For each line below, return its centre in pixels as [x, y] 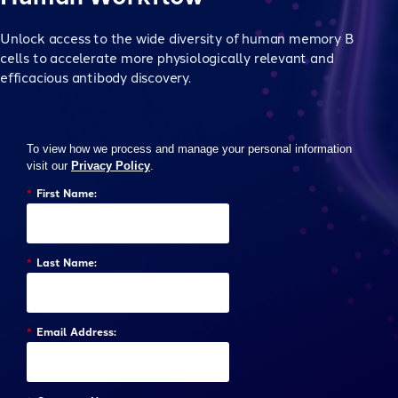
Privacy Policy [111, 166]
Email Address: [76, 331]
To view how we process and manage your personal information [189, 149]
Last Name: [67, 262]
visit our [49, 166]
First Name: [67, 192]
